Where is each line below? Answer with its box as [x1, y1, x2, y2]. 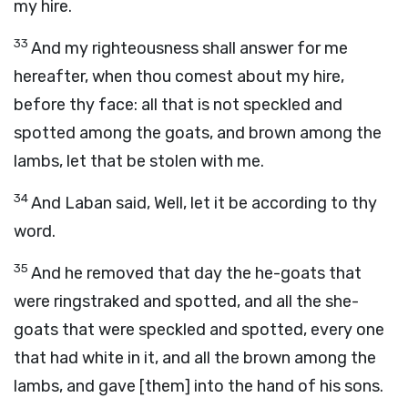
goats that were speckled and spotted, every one [14, 320, 384, 340]
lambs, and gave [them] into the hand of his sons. [14, 376, 383, 396]
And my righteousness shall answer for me [31, 38, 348, 58]
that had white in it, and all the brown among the [14, 348, 376, 368]
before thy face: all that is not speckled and [14, 95, 342, 115]
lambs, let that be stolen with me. [14, 151, 264, 171]
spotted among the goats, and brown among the [14, 123, 382, 143]
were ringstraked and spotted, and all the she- [14, 291, 359, 311]
